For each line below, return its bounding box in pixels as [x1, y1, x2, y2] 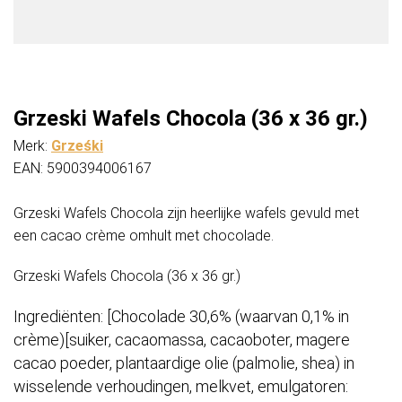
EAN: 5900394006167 [13, 160, 152, 178]
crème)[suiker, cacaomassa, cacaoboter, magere [13, 330, 350, 350]
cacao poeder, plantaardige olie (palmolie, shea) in [13, 354, 354, 373]
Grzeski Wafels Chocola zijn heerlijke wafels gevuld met [13, 205, 359, 223]
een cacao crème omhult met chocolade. [13, 227, 274, 245]
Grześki [51, 137, 103, 155]
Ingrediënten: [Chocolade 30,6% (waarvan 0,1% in [13, 307, 349, 327]
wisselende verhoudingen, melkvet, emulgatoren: [13, 377, 348, 397]
